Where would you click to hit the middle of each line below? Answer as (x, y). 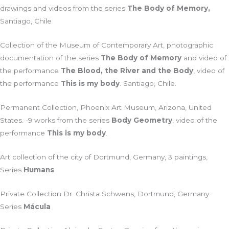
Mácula (37, 206)
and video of (204, 58)
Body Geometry (142, 120)
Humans (39, 169)
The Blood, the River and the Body (127, 70)
